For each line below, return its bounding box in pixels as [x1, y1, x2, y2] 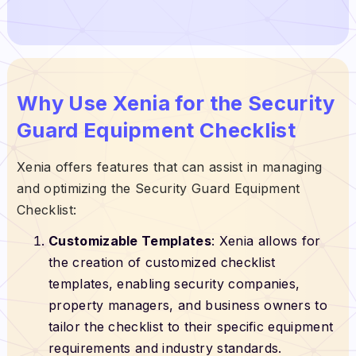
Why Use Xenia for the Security [16, 90, 335, 115]
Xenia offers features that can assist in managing [16, 158, 323, 175]
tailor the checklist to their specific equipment [48, 318, 334, 335]
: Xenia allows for [211, 232, 321, 249]
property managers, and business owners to [48, 296, 328, 313]
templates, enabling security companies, [48, 275, 300, 292]
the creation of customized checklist [48, 253, 276, 270]
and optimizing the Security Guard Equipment [16, 180, 300, 196]
